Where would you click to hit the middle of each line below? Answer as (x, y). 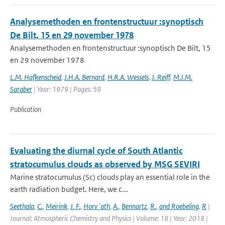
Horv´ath (97, 206)
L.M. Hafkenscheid (36, 77)
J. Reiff (161, 77)
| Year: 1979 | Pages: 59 (67, 89)
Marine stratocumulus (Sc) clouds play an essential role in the (110, 177)
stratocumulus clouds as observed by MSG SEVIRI (105, 164)
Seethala (22, 206)
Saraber (21, 89)
